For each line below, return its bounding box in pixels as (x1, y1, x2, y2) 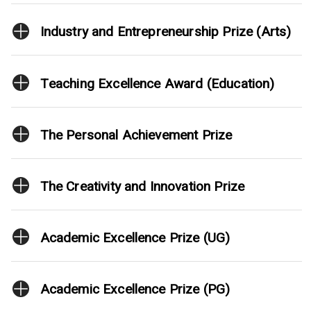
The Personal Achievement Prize (40, 125, 233, 145)
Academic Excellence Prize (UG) (40, 228, 230, 249)
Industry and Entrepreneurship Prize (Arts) (40, 22, 292, 42)
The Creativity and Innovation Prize (40, 176, 245, 196)
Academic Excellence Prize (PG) (40, 280, 230, 300)
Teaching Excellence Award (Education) (40, 74, 275, 94)
